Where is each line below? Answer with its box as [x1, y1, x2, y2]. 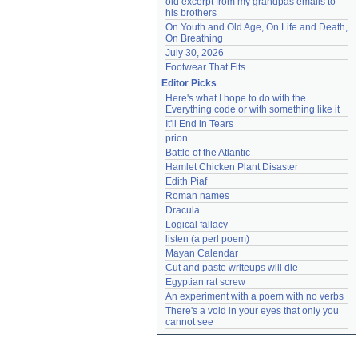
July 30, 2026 [165, 47, 224, 58]
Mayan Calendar [165, 248, 238, 259]
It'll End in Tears [165, 118, 233, 129]
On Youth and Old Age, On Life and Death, [165, 22, 348, 33]
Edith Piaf [165, 176, 207, 187]
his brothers [165, 7, 217, 18]
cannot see [165, 316, 213, 328]
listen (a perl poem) [165, 233, 249, 245]
